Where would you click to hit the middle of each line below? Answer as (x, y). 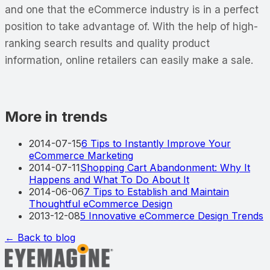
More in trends (56, 116)
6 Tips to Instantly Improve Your (156, 143)
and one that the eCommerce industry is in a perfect (132, 9)
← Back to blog (40, 237)
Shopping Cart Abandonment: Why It (165, 167)
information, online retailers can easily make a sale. (129, 60)
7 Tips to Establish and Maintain (156, 191)
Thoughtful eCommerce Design (101, 203)
